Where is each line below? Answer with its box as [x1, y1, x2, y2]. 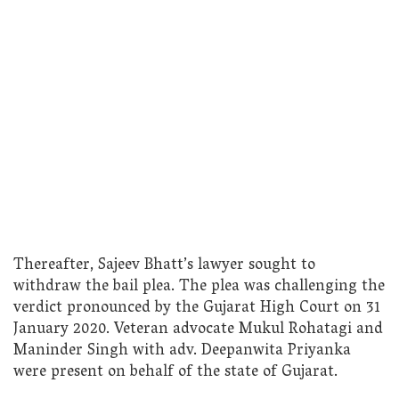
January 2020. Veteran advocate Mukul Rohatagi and [13, 314, 383, 345]
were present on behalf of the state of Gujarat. [13, 357, 338, 387]
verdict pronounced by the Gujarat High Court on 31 [13, 293, 380, 323]
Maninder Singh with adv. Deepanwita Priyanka [13, 336, 351, 366]
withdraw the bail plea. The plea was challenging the [13, 272, 385, 302]
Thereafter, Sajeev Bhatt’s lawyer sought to [13, 250, 315, 281]
